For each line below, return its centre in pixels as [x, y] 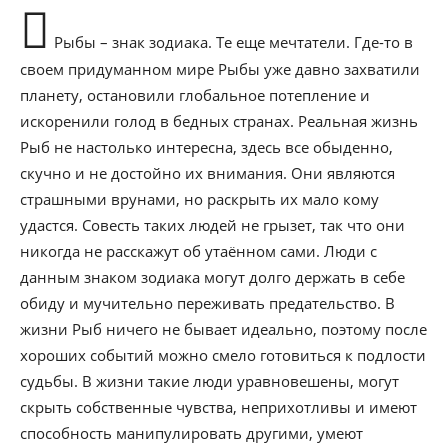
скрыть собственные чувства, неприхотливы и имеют [218, 407]
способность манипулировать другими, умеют [191, 433]
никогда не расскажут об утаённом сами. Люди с [198, 251]
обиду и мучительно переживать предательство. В [207, 303]
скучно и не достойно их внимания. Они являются [207, 173]
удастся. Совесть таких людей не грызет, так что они [212, 225]
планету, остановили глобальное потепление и [195, 95]
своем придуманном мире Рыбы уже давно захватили [220, 69]
